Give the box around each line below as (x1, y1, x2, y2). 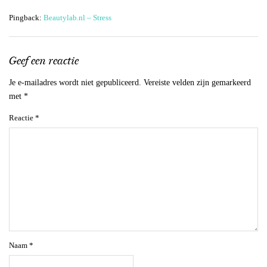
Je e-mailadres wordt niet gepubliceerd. (9, 77, 141, 87)
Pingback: (9, 13, 44, 22)
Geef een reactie (9, 54, 79, 67)
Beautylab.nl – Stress (44, 13, 111, 22)
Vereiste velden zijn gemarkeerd (144, 77, 251, 87)
